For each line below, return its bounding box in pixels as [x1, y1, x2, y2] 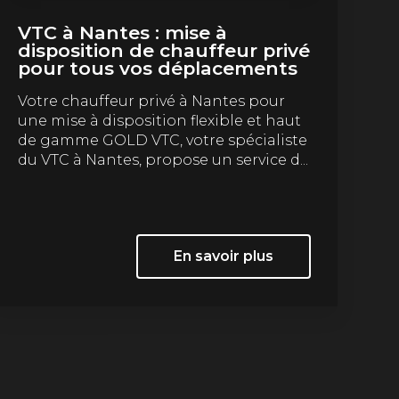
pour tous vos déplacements [18, 56, 298, 79]
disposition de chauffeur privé [18, 38, 311, 61]
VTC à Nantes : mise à [18, 20, 228, 44]
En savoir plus [174, 247, 274, 265]
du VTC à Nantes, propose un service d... [18, 151, 309, 168]
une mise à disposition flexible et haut [18, 111, 302, 129]
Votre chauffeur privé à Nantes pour [18, 92, 286, 110]
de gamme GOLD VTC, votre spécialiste [18, 131, 308, 149]
